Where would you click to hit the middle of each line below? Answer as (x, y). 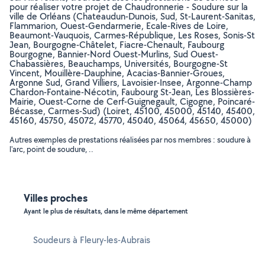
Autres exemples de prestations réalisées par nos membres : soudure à (130, 140)
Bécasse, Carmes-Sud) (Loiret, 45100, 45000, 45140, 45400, (132, 111)
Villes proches (56, 198)
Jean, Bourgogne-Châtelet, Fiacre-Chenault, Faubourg (117, 45)
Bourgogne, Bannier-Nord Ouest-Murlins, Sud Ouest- (114, 54)
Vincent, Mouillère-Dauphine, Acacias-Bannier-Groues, (117, 73)
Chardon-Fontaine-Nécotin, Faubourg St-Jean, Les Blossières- (132, 92)
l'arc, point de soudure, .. (51, 149)
